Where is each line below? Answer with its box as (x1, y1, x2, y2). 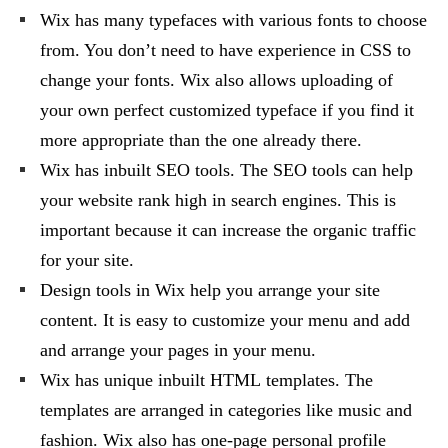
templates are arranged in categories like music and (40, 399, 412, 420)
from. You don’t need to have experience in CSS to (40, 39, 411, 60)
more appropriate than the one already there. (40, 129, 362, 150)
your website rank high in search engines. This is (40, 189, 396, 210)
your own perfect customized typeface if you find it (40, 99, 414, 120)
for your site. (40, 249, 134, 270)
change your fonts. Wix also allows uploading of (40, 69, 393, 90)
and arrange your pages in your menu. (40, 339, 316, 360)
